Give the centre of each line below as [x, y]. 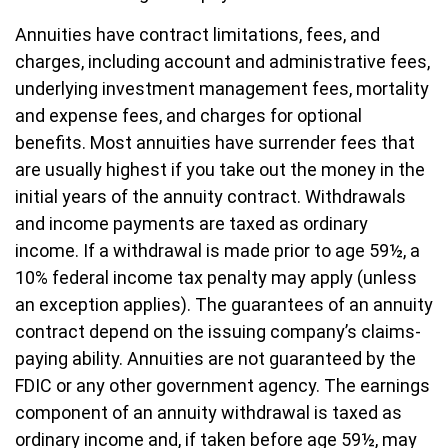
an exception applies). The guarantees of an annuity [224, 304]
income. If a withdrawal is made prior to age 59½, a [217, 250]
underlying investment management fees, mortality [222, 88]
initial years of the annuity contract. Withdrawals [210, 196]
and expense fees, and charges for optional [188, 115]
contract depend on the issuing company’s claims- [218, 331]
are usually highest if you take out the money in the [220, 169]
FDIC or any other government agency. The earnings [222, 385]
